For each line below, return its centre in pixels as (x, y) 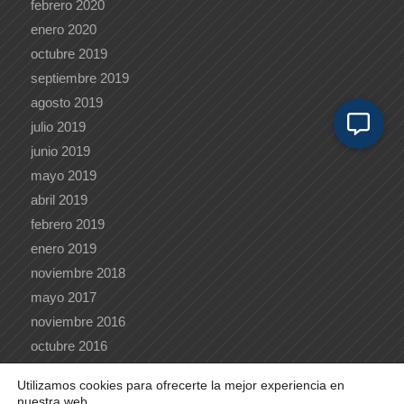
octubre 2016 (69, 346)
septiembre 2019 (79, 78)
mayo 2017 (63, 298)
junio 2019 (60, 151)
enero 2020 (63, 30)
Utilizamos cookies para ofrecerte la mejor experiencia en (181, 385)
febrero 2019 (67, 225)
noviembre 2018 (78, 273)
